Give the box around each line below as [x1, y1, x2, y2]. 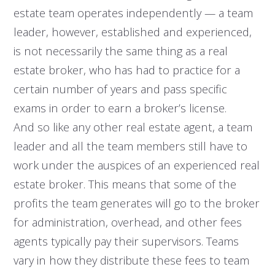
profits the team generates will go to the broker [13, 195, 260, 211]
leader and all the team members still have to [13, 138, 247, 154]
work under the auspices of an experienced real [13, 157, 260, 173]
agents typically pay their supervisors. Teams [13, 233, 239, 249]
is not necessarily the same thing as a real [13, 43, 228, 59]
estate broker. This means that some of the [13, 176, 236, 192]
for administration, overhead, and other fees [13, 214, 242, 230]
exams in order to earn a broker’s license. [13, 100, 227, 116]
